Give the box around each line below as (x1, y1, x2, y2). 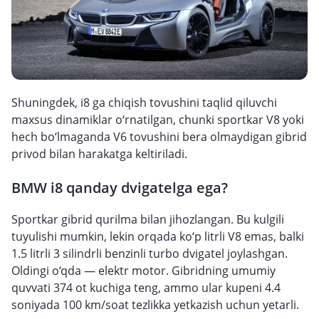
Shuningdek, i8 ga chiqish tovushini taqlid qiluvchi (11, 95, 277, 110)
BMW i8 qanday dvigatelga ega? (11, 178, 228, 197)
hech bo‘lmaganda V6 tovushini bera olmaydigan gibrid (11, 129, 307, 145)
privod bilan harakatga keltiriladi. (11, 146, 187, 162)
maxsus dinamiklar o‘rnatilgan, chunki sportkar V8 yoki (11, 112, 304, 127)
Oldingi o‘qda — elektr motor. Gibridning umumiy (11, 263, 276, 278)
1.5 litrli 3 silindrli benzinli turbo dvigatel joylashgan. (11, 246, 288, 261)
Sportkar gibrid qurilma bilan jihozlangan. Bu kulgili (11, 211, 284, 227)
